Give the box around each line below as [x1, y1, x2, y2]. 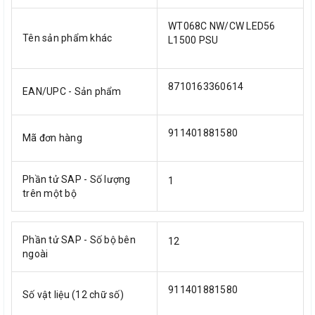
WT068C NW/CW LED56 [168, 20, 276, 32]
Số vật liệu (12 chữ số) [22, 288, 124, 300]
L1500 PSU [168, 34, 219, 46]
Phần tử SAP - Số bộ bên [22, 233, 136, 245]
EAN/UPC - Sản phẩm [22, 85, 122, 97]
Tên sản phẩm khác [22, 32, 112, 44]
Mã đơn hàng [22, 131, 82, 143]
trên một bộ [22, 187, 77, 199]
